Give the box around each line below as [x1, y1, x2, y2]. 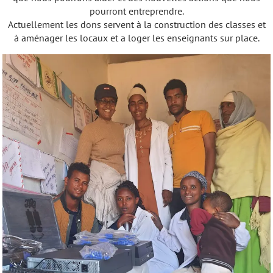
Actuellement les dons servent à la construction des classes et [7, 18, 266, 30]
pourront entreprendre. [89, 4, 184, 17]
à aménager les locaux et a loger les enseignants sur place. [13, 31, 260, 44]
